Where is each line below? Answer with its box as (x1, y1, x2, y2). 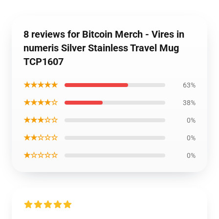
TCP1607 (23, 56, 64, 67)
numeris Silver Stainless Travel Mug (23, 42, 179, 54)
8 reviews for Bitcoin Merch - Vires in (23, 28, 184, 40)
